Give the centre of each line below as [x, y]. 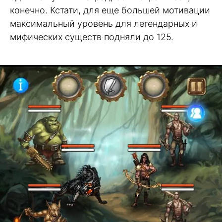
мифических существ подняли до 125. [92, 37]
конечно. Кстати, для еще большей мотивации [110, 10]
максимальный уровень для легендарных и [104, 23]
